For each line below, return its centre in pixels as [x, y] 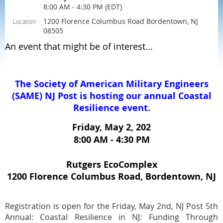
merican [106, 84]
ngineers [189, 84]
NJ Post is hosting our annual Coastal [128, 96]
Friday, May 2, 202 [111, 127]
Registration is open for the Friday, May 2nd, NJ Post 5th [111, 206]
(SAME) [28, 96]
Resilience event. [111, 108]
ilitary [149, 84]
